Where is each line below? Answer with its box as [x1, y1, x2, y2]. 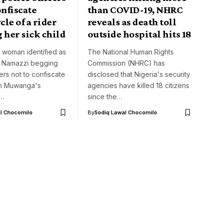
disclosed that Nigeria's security [88, 70, 190, 79]
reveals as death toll [88, 16, 177, 28]
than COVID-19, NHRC [88, 4, 183, 16]
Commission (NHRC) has [88, 59, 165, 68]
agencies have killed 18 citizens [88, 81, 189, 90]
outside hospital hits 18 [88, 28, 191, 40]
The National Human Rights [88, 48, 174, 56]
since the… [88, 92, 122, 101]
